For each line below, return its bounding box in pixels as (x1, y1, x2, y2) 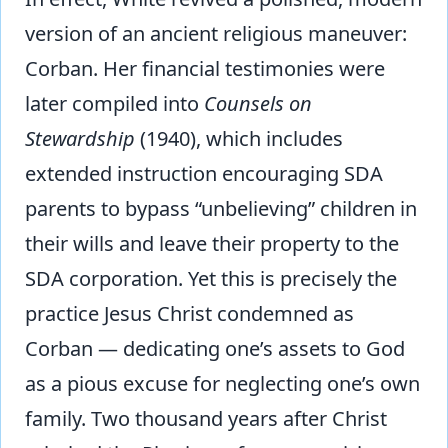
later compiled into (25, 89, 204, 117)
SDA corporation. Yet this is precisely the (25, 264, 397, 292)
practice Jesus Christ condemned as (25, 299, 354, 327)
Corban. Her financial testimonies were (25, 54, 385, 82)
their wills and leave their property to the (25, 229, 399, 257)
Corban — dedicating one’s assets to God (25, 334, 405, 362)
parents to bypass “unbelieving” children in (25, 194, 417, 222)
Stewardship (25, 124, 135, 152)
